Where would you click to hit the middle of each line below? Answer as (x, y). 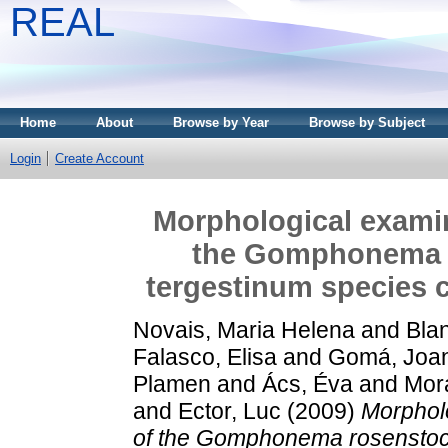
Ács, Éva (307, 383)
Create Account (99, 158)
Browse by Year (221, 122)
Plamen (172, 383)
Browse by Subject (367, 122)
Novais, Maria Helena (244, 329)
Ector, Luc (229, 410)
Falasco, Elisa (205, 356)
